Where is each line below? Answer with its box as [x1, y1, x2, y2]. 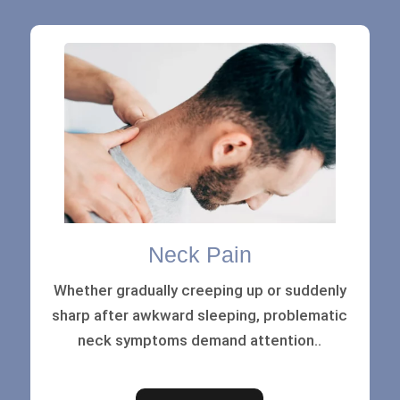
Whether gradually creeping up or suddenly [53, 280, 346, 299]
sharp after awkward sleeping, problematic [52, 305, 348, 324]
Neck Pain [147, 241, 252, 267]
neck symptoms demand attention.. [78, 330, 322, 349]
